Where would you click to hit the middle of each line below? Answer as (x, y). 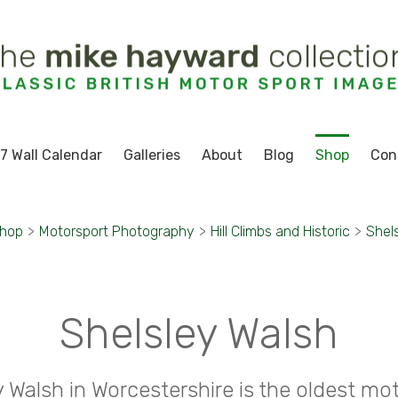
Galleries (151, 155)
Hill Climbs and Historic (280, 231)
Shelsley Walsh (199, 334)
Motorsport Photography (117, 231)
